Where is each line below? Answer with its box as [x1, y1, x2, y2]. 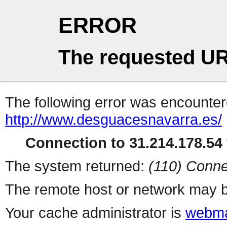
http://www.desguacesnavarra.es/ [5, 111, 222, 128]
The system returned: [5, 158, 148, 175]
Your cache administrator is [5, 204, 185, 221]
